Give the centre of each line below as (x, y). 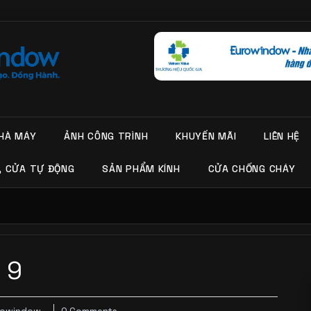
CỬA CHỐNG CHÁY (252, 168)
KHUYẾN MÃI (206, 136)
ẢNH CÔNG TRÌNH (106, 136)
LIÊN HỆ (282, 136)
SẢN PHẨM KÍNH (141, 168)
